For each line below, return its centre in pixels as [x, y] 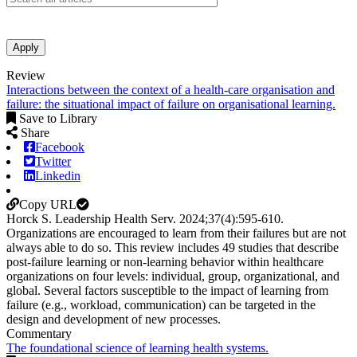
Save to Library [58, 118]
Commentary [39, 333]
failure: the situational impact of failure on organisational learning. [171, 104]
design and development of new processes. [114, 319]
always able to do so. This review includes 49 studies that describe [173, 247]
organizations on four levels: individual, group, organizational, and [173, 276]
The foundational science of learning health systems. [137, 347]
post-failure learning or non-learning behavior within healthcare [165, 261]
